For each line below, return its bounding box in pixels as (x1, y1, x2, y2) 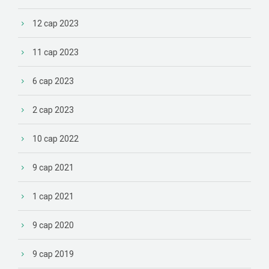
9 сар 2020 (32, 220, 74, 230)
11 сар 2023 (32, 47, 79, 57)
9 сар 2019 (32, 249, 74, 259)
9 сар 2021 (32, 162, 74, 172)
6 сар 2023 (32, 76, 74, 86)
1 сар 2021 (32, 191, 74, 201)
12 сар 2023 (32, 18, 79, 28)
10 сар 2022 (32, 133, 79, 144)
